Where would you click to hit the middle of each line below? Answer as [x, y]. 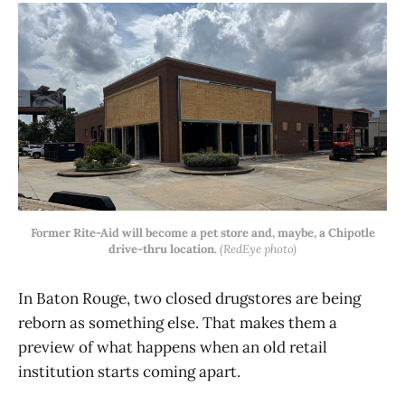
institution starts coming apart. [129, 371]
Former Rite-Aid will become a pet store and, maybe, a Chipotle [202, 232]
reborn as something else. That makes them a [178, 322]
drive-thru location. [164, 249]
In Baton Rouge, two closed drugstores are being [189, 298]
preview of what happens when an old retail [173, 347]
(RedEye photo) [258, 249]
